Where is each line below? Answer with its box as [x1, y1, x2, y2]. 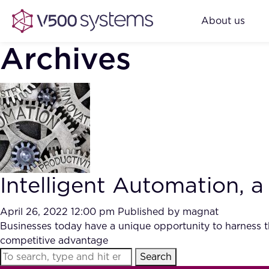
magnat [183, 207, 219, 217]
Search [140, 252, 172, 262]
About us [201, 16, 245, 26]
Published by [118, 207, 183, 217]
